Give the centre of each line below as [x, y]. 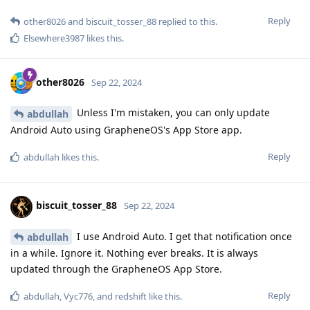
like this [163, 297]
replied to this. [187, 21]
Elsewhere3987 [54, 38]
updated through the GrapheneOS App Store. [116, 269]
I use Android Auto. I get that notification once [183, 236]
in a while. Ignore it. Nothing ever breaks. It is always [134, 253]
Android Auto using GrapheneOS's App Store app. [126, 129]
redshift [131, 297]
